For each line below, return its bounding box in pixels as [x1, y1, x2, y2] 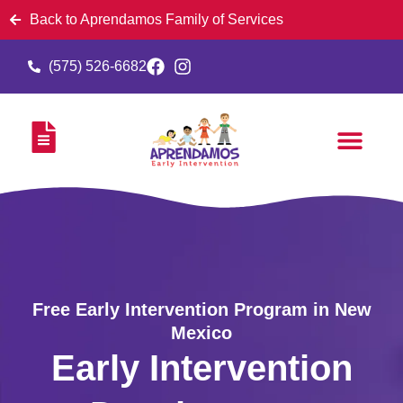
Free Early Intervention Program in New [31, 299, 372, 319]
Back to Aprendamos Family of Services [29, 12, 283, 27]
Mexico [171, 322, 232, 343]
